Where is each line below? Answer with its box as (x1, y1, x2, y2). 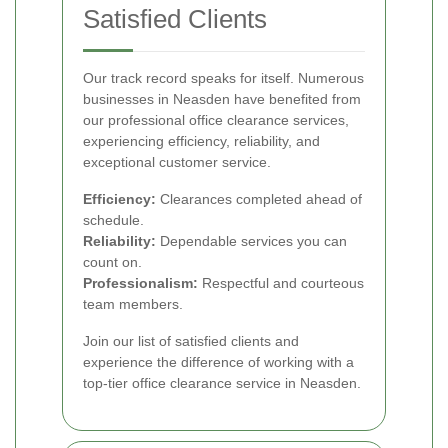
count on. (83, 254, 142, 271)
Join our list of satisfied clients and (83, 333, 299, 350)
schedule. (83, 212, 144, 229)
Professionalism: (83, 275, 198, 292)
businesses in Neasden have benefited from (83, 91, 361, 108)
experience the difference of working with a (83, 354, 354, 371)
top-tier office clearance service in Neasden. (83, 375, 361, 392)
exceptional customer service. (83, 154, 271, 171)
